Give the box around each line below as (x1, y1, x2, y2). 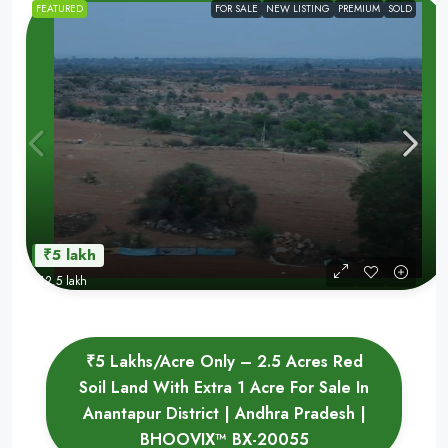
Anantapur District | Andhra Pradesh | (82, 402, 366, 425)
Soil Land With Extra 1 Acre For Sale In (79, 376, 369, 399)
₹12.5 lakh (32, 272, 87, 290)
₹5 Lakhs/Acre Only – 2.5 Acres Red (85, 350, 363, 373)
